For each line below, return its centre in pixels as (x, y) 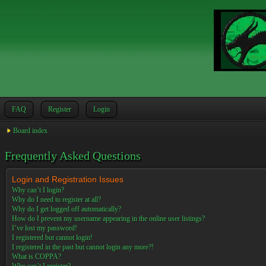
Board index (30, 131)
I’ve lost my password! (45, 228)
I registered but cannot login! (52, 237)
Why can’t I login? (38, 190)
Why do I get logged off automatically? (66, 209)
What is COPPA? (37, 256)
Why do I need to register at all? (56, 199)
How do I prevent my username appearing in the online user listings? (108, 218)
